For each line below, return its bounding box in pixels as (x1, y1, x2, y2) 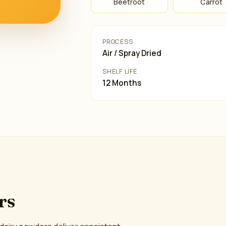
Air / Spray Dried (102, 48, 162, 59)
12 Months (102, 78, 142, 88)
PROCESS (102, 37, 133, 46)
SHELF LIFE (102, 67, 137, 76)
